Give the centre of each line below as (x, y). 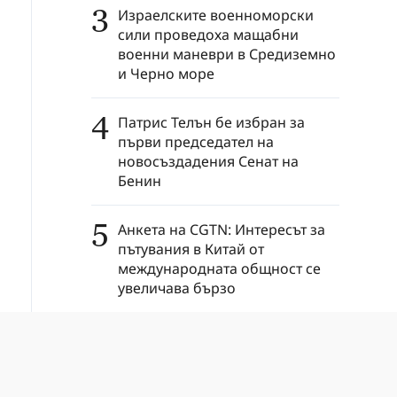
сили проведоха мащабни (208, 34)
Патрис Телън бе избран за (211, 122)
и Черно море (166, 73)
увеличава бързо (177, 288)
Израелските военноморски (216, 15)
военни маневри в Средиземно (227, 54)
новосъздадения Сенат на (208, 161)
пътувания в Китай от (191, 249)
